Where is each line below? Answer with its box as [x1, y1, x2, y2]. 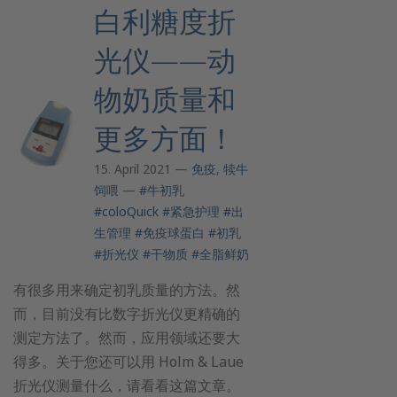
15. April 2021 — [94, 160, 191, 177]
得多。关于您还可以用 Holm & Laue [13, 352, 244, 371]
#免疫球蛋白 [135, 224, 205, 241]
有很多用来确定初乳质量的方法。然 [13, 280, 240, 300]
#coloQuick [94, 203, 159, 220]
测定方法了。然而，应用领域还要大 [13, 328, 240, 347]
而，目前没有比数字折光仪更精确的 [13, 304, 240, 323]
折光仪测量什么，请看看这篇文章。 [13, 376, 240, 395]
